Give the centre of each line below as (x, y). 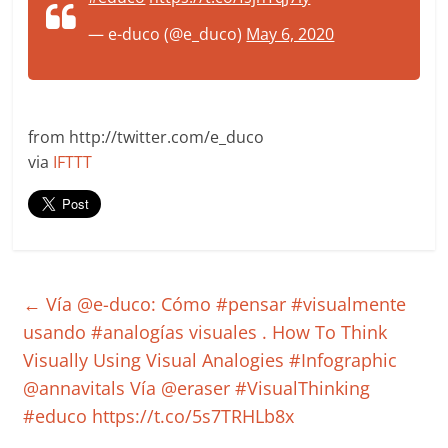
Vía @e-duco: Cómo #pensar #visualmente (224, 304)
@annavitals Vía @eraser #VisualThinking (197, 388)
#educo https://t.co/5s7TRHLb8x (159, 416)
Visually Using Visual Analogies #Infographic (210, 360)
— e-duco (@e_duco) (167, 34)
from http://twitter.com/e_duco (146, 137)
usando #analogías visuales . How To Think (205, 332)
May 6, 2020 (290, 34)
